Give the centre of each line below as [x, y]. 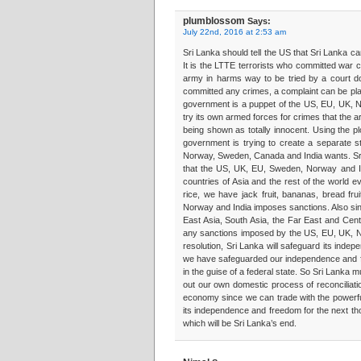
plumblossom [214, 21]
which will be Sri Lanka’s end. [240, 323]
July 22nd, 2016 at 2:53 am [234, 32]
